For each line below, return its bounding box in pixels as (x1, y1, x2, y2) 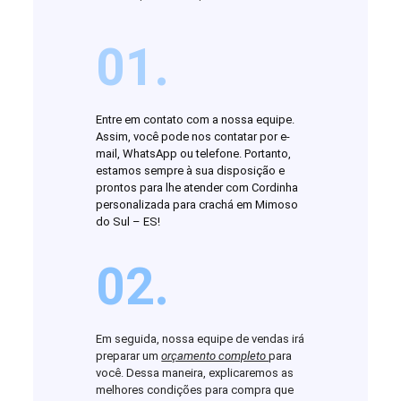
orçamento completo (161, 349, 269, 363)
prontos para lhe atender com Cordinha (96, 181, 299, 195)
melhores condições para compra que (96, 383, 294, 397)
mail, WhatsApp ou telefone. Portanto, (96, 147, 292, 161)
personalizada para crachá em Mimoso (96, 198, 299, 212)
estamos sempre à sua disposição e (96, 164, 286, 178)
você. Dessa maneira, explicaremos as (96, 366, 294, 380)
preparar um (96, 349, 162, 363)
